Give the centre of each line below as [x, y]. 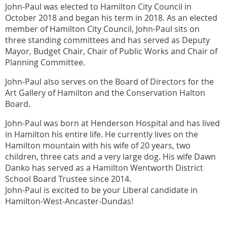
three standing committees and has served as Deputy [107, 40]
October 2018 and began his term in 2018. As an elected [111, 18]
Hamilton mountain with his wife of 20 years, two [98, 146]
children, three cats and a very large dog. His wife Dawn [110, 157]
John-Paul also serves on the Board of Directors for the [109, 82]
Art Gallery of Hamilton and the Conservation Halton [105, 93]
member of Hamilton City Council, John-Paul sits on [102, 29]
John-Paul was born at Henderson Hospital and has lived [112, 123]
